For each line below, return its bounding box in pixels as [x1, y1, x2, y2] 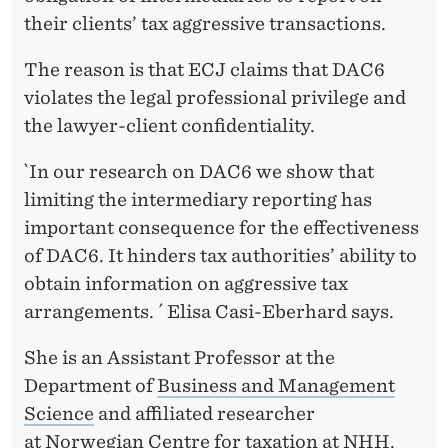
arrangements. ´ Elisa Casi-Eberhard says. [24, 300, 394, 322]
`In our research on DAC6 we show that [24, 160, 374, 182]
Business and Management [157, 374, 395, 396]
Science [24, 402, 94, 424]
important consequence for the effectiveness [24, 216, 419, 238]
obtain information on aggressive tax [24, 272, 348, 294]
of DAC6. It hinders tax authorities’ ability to [24, 244, 417, 266]
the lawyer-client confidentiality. [24, 114, 315, 136]
